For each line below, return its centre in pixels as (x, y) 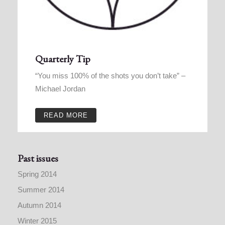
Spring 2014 (37, 174)
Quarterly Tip (63, 59)
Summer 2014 (41, 189)
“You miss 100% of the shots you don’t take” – (110, 75)
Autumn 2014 (39, 205)
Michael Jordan (60, 88)
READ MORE (66, 115)
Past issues (38, 158)
